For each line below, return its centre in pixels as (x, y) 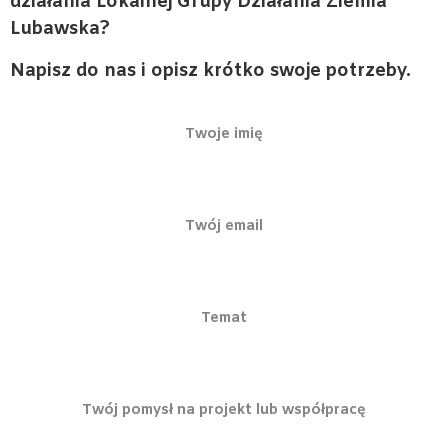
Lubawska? (60, 29)
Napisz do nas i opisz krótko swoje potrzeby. (210, 71)
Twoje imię (224, 134)
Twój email (224, 226)
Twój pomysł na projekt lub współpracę (224, 410)
